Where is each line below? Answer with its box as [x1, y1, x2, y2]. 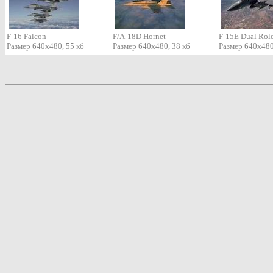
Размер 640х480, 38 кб [113, 41, 190, 51]
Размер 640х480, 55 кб [7, 41, 84, 51]
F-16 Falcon [7, 32, 46, 41]
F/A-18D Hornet [113, 32, 166, 41]
